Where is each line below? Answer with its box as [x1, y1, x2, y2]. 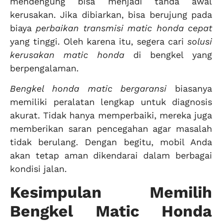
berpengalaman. [10, 62, 79, 73]
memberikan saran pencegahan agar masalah [10, 123, 212, 134]
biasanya [166, 83, 212, 94]
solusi [187, 36, 212, 47]
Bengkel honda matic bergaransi [10, 83, 167, 94]
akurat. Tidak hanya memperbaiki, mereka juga [10, 110, 212, 121]
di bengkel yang [124, 49, 212, 60]
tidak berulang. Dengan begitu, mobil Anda [10, 137, 212, 148]
